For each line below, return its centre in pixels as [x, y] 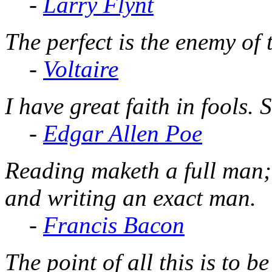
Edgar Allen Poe [123, 133]
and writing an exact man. [131, 197]
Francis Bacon [114, 225]
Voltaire [81, 69]
